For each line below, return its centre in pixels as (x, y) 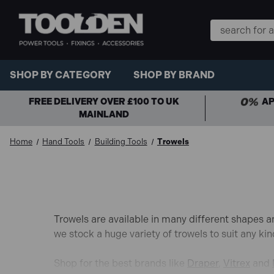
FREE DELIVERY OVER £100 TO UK (104, 101)
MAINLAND (104, 114)
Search (226, 26)
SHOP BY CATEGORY (61, 75)
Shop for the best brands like (120, 263)
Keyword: (231, 41)
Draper (203, 263)
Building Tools (121, 141)
